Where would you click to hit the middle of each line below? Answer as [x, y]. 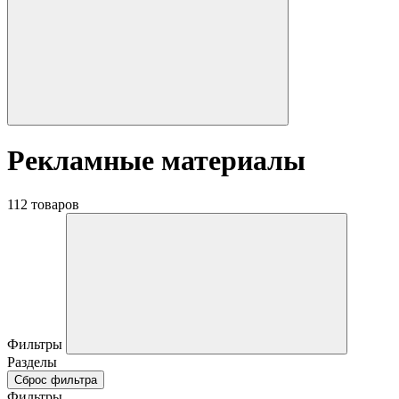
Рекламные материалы [156, 161]
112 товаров [43, 204]
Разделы [32, 362]
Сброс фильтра [56, 379]
